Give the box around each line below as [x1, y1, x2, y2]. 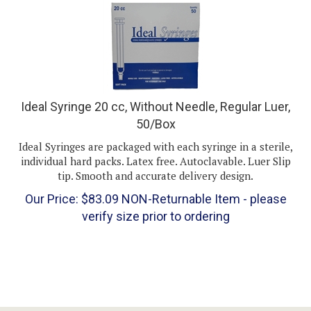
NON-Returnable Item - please [118, 178, 287, 193]
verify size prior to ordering [81, 196, 230, 210]
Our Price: [24, 178, 78, 193]
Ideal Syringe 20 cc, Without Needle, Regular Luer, [21, 85, 290, 101]
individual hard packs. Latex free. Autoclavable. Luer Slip [20, 140, 291, 155]
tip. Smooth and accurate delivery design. [58, 155, 253, 169]
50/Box [135, 103, 176, 118]
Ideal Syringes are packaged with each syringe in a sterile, [18, 126, 293, 140]
